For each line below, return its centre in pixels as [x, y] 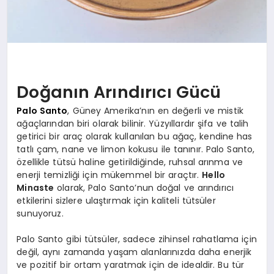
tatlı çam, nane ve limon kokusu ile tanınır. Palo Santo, [136, 150]
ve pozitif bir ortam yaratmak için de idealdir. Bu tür [131, 265]
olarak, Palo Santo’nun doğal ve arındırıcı [144, 188]
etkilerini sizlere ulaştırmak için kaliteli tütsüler [116, 201]
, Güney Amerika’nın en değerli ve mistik [155, 111]
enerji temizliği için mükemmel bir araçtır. [109, 175]
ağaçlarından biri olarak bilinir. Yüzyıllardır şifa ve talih [133, 124]
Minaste [35, 188]
